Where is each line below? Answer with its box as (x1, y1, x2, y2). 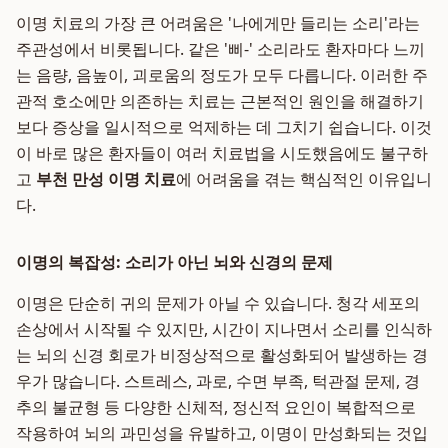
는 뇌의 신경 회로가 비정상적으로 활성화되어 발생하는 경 (16, 344, 428, 366)
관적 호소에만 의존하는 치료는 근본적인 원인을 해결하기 (16, 90, 424, 112)
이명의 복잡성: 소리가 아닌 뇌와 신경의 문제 (16, 251, 333, 273)
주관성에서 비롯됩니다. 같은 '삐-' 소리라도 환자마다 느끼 (16, 38, 425, 60)
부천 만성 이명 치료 (36, 168, 176, 190)
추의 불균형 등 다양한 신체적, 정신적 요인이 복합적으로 (16, 396, 416, 418)
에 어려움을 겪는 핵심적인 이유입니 (176, 168, 432, 190)
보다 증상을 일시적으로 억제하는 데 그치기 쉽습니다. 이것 (16, 116, 432, 138)
